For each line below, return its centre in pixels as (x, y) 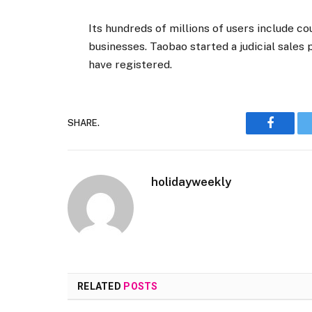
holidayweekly (191, 181)
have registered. (131, 64)
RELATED (101, 286)
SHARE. (84, 123)
